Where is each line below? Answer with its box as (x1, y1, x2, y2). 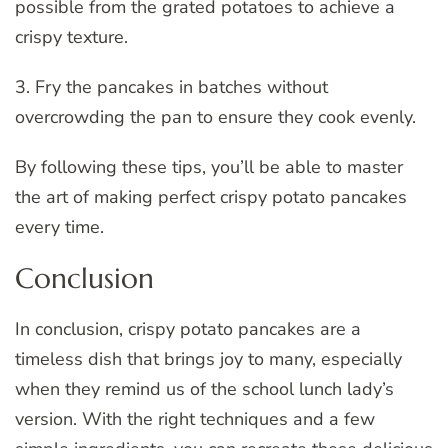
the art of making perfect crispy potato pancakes (15, 184, 407, 209)
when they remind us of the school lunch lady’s (15, 376, 394, 401)
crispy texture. (15, 24, 128, 49)
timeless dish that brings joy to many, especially (15, 346, 402, 371)
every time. (15, 214, 104, 239)
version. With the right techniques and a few (15, 406, 375, 431)
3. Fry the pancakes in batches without (15, 74, 328, 99)
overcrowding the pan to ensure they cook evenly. (15, 104, 416, 129)
